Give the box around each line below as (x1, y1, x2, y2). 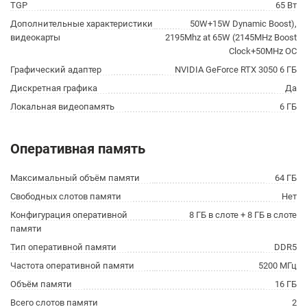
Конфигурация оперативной (10, 210, 127, 220)
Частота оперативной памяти (10, 260, 134, 271)
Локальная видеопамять (10, 101, 114, 112)
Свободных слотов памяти (10, 191, 121, 201)
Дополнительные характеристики (10, 19, 153, 29)
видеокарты (10, 32, 60, 42)
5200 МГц (258, 260, 297, 271)
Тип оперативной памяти (10, 242, 116, 252)
